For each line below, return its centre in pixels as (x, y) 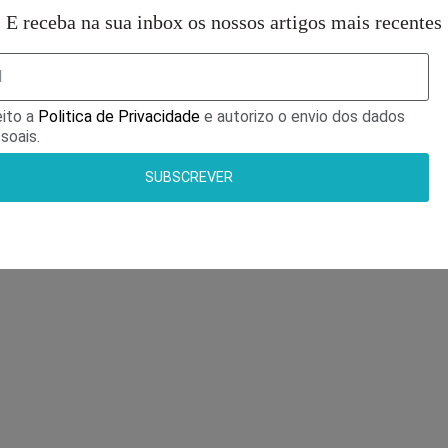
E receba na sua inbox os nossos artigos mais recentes (224, 22)
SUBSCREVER (189, 177)
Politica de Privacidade (119, 116)
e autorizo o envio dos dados (302, 116)
